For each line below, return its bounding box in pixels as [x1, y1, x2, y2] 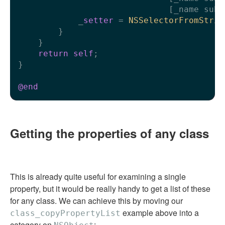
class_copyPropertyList [10, 208, 121, 218]
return [38, 48, 68, 58]
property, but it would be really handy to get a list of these [10, 182, 210, 194]
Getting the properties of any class [10, 124, 209, 142]
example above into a [121, 206, 199, 218]
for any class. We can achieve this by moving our [10, 194, 183, 206]
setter [83, 15, 114, 25]
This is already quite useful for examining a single [10, 170, 186, 182]
